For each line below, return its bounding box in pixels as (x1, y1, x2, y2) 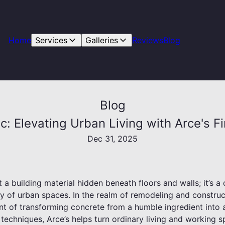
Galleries (85, 35, 118, 45)
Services (35, 35, 67, 45)
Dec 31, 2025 (87, 134, 138, 144)
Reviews (132, 35, 163, 45)
